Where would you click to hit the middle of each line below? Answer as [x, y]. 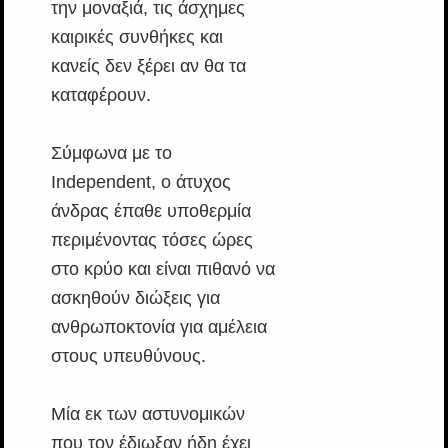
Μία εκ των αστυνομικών [147, 414]
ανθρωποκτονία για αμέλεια [158, 327]
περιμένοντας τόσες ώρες [151, 240]
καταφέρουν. [100, 95]
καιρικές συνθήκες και [136, 37]
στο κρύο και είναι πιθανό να [162, 269]
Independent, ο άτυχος [140, 182]
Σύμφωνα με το [111, 153]
